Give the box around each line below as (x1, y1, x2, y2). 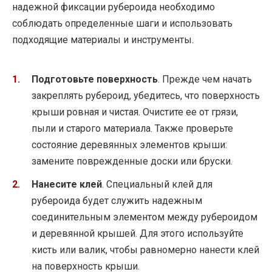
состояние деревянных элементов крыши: (32, 139, 227, 151)
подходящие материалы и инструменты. (12, 33, 194, 46)
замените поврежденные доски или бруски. (32, 155, 233, 168)
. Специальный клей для (102, 178, 212, 191)
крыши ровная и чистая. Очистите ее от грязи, (32, 106, 238, 118)
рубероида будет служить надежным (32, 195, 202, 207)
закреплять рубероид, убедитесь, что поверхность (32, 90, 260, 102)
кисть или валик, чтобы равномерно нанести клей (32, 244, 259, 256)
